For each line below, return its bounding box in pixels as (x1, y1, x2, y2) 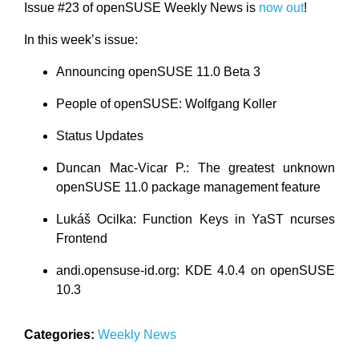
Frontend (56, 232, 107, 245)
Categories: (24, 328, 95, 341)
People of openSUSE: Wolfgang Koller (56, 97, 276, 111)
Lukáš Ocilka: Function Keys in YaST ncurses (56, 212, 335, 226)
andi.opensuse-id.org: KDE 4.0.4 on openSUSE (56, 264, 335, 277)
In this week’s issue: (24, 33, 138, 46)
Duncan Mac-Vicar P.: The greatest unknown (56, 161, 335, 175)
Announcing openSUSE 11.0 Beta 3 (56, 65, 260, 79)
